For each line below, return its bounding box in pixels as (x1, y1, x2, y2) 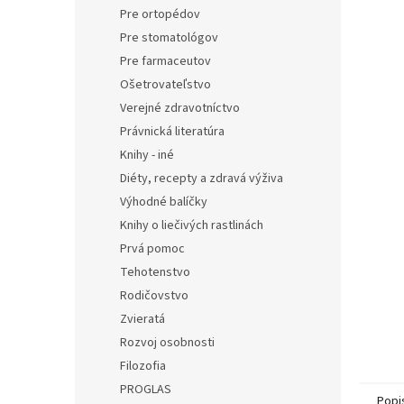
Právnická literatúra (120, 123, 225, 141)
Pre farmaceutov (120, 52, 211, 70)
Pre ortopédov (120, 5, 200, 23)
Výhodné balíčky (120, 193, 207, 211)
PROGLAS (120, 381, 171, 399)
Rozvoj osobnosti (120, 334, 215, 352)
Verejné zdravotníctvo (120, 99, 240, 117)
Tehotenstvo (120, 263, 190, 281)
